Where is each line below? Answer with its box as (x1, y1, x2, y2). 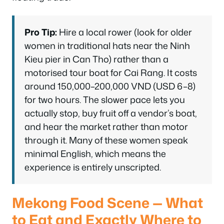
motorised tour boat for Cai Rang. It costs (24, 65, 197, 79)
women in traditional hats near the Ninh (24, 38, 190, 52)
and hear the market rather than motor (24, 119, 188, 133)
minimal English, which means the (24, 146, 166, 160)
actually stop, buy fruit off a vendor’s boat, (24, 106, 197, 119)
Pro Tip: (24, 25, 57, 38)
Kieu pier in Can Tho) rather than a (24, 52, 168, 65)
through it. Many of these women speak (24, 133, 188, 146)
